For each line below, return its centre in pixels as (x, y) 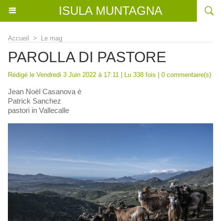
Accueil (18, 38)
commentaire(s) (188, 75)
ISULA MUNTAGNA (110, 11)
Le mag (52, 38)
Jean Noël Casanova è (45, 92)
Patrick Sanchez (35, 101)
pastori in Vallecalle (38, 110)
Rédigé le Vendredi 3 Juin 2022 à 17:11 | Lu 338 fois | (85, 75)
